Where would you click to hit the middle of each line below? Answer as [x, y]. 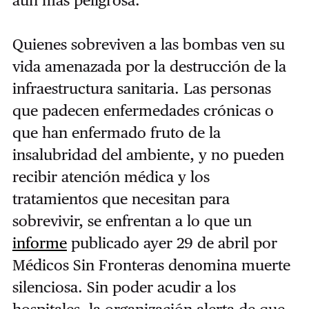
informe [39, 242]
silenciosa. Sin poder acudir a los [124, 287]
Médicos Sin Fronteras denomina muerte [151, 265]
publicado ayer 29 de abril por [172, 242]
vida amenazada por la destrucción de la [149, 66]
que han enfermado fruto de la [116, 132]
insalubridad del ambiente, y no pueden [148, 154]
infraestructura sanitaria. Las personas [141, 88]
